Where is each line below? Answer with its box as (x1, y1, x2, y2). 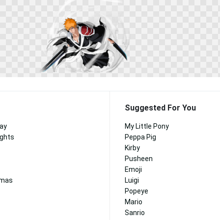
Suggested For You (125, 103, 196, 112)
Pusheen (125, 155, 153, 163)
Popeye (125, 187, 148, 195)
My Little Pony (125, 122, 169, 130)
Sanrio (125, 209, 145, 217)
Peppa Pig (125, 133, 156, 141)
